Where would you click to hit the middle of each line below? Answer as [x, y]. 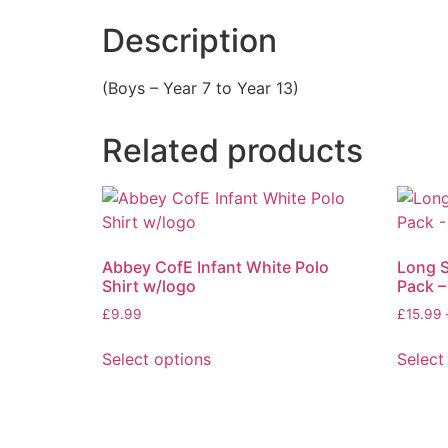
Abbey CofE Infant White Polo [215, 266]
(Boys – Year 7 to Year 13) [200, 87]
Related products [232, 150]
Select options [156, 358]
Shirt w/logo [149, 285]
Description [189, 40]
